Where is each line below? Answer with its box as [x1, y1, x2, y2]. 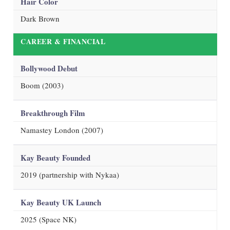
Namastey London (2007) [21, 124, 103, 135]
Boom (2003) [21, 80, 64, 90]
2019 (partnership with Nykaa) [21, 169, 119, 180]
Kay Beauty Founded [21, 151, 90, 163]
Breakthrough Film [21, 107, 85, 119]
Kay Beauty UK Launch [21, 196, 101, 208]
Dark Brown [21, 13, 60, 24]
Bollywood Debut [21, 62, 78, 74]
